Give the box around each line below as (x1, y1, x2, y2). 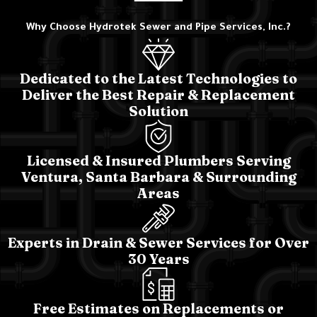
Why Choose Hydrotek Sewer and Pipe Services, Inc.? (26, 22, 291, 34)
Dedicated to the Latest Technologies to (20, 70, 297, 88)
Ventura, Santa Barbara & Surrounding (21, 168, 296, 186)
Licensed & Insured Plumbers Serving (26, 152, 291, 170)
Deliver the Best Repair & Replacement (22, 86, 295, 104)
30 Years (127, 250, 190, 267)
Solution (129, 103, 188, 120)
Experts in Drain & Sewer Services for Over (8, 234, 309, 251)
